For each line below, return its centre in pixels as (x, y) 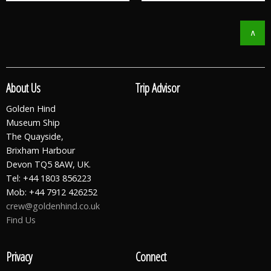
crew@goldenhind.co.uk (53, 206)
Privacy (19, 256)
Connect (151, 256)
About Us (23, 88)
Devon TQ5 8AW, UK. (48, 164)
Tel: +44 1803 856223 (49, 178)
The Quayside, (35, 136)
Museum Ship (33, 122)
